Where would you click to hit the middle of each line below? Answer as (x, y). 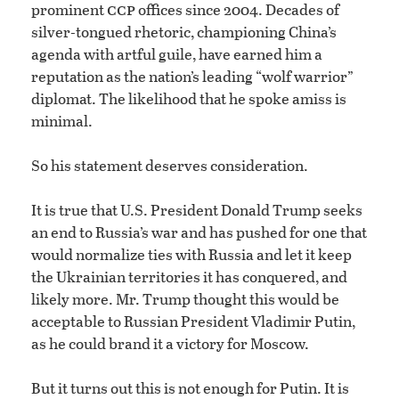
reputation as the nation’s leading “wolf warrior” (192, 77)
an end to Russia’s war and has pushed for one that (199, 232)
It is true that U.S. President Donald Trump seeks (197, 210)
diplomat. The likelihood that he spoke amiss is (189, 99)
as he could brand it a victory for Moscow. (170, 344)
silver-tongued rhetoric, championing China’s (184, 32)
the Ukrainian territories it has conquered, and (189, 277)
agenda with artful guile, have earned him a (177, 54)
